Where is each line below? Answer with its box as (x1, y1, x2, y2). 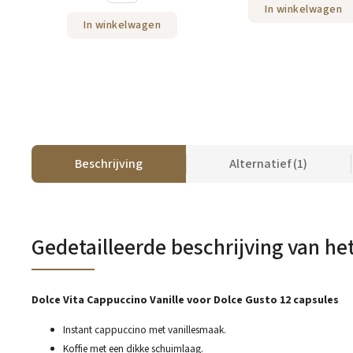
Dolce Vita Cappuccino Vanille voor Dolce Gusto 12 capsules (32, 292, 339, 309)
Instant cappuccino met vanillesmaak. (63, 322, 226, 338)
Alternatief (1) (229, 155, 307, 173)
